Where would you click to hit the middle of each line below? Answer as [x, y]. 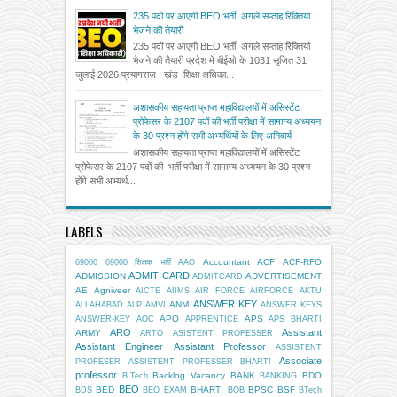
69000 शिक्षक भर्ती [138, 262]
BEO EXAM [165, 389]
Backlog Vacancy [189, 375]
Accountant [226, 261]
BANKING [279, 375]
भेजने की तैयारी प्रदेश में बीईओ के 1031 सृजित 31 [220, 61]
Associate [300, 360]
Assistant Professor [219, 346]
